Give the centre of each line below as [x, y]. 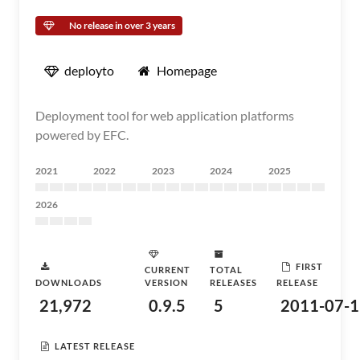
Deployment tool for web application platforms [165, 115]
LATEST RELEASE [95, 346]
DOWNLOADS [69, 282]
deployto [89, 70]
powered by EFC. [82, 135]
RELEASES [233, 282]
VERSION [166, 282]
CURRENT [168, 270]
